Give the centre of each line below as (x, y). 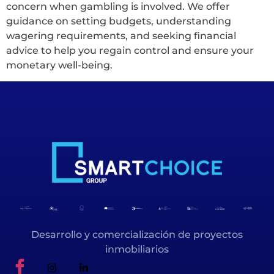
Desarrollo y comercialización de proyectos (137, 234)
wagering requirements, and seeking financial (121, 35)
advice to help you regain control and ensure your (130, 50)
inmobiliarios (137, 249)
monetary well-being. (59, 65)
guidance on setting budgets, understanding (119, 21)
